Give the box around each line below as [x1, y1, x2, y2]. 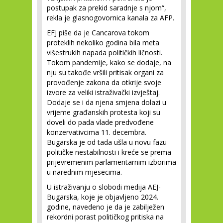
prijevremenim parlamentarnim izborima [47, 157, 176, 167]
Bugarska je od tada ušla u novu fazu [47, 137, 167, 147]
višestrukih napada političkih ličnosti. [47, 48, 162, 57]
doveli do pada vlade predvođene [47, 117, 154, 127]
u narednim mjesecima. [47, 167, 122, 177]
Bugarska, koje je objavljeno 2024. [47, 192, 158, 202]
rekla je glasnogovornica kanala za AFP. [47, 13, 174, 22]
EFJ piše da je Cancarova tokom [47, 28, 149, 37]
